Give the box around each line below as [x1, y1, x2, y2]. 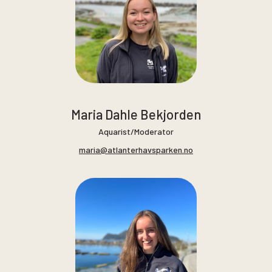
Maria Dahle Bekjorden [71, 106, 201, 122]
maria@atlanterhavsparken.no [79, 144, 193, 155]
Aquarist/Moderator [98, 126, 174, 137]
